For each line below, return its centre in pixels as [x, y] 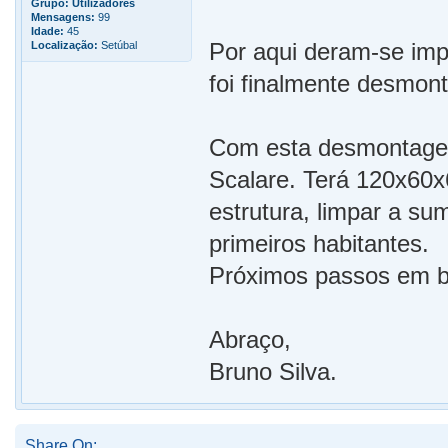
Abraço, [250, 340]
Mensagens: [63, 17]
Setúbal [117, 45]
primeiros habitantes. [319, 244]
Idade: [47, 31]
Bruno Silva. [273, 372]
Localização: [64, 45]
